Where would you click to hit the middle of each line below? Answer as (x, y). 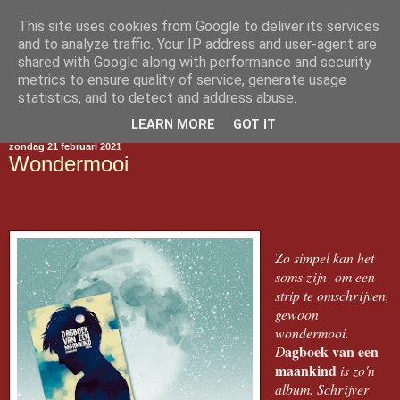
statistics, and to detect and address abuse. (157, 98)
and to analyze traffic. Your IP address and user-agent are (197, 44)
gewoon (297, 313)
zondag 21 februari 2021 (65, 146)
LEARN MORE (173, 125)
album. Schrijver (322, 388)
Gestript (59, 56)
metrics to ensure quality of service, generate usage (182, 80)
